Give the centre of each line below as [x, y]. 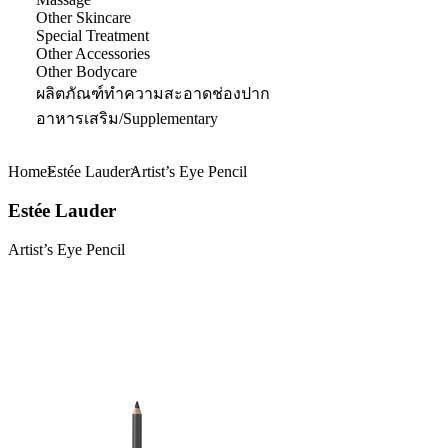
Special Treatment [92, 36]
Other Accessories [93, 54]
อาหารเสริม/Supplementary [127, 119]
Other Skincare [83, 18]
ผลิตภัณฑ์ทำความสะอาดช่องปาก [153, 94]
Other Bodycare [86, 72]
